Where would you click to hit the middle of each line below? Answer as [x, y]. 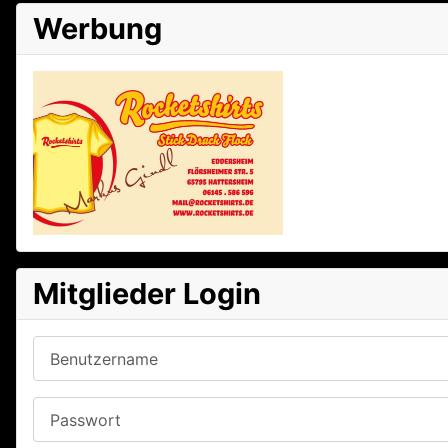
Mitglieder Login [147, 293]
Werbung [97, 29]
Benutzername [86, 346]
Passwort [67, 408]
